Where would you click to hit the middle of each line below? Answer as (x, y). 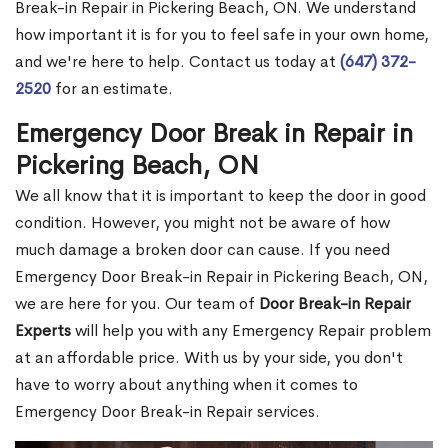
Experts (43, 331)
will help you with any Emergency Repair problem (251, 331)
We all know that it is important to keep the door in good (220, 196)
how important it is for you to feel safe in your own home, (222, 35)
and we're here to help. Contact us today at (177, 62)
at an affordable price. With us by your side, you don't (209, 358)
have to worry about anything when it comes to (186, 385)
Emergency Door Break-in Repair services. (167, 412)
